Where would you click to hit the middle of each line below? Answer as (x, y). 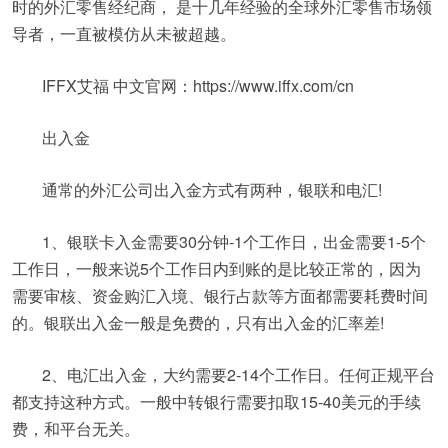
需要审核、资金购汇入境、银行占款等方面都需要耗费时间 (220, 295)
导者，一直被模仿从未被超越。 (124, 33)
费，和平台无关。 (76, 428)
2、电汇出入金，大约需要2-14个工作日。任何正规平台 (238, 374)
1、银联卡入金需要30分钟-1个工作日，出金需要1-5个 (234, 241)
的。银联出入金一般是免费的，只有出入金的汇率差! (198, 322)
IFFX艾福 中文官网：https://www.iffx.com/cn (198, 85)
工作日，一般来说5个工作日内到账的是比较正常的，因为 (216, 268)
